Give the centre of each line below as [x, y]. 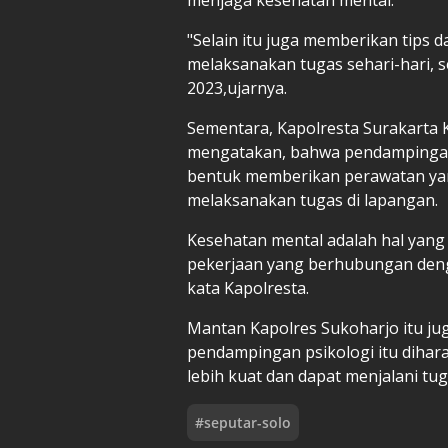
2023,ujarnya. [237, 87]
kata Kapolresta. [248, 287]
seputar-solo [247, 422]
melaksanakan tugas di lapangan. [312, 199]
